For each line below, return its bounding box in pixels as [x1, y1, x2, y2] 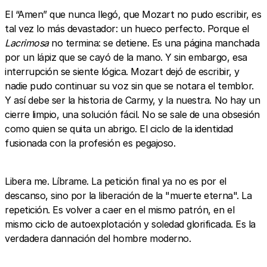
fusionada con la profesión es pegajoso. [5, 136, 176, 149]
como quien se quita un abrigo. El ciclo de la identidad [5, 122, 233, 135]
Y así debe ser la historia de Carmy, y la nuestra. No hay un [5, 94, 260, 106]
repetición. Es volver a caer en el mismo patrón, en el [5, 203, 235, 216]
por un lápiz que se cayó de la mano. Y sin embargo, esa [5, 51, 247, 63]
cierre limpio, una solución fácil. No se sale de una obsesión [5, 108, 260, 120]
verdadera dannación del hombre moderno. [5, 232, 191, 244]
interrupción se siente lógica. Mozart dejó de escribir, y [5, 65, 240, 77]
